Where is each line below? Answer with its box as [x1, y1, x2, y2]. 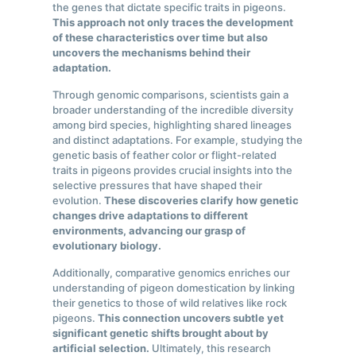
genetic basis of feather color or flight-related [52, 149, 277, 162]
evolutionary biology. [52, 239, 162, 253]
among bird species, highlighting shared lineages [52, 118, 292, 132]
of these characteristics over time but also [52, 31, 269, 44]
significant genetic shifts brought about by [52, 327, 269, 340]
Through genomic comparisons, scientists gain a [52, 88, 289, 102]
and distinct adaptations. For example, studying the [52, 133, 304, 147]
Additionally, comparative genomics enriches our [52, 266, 291, 280]
